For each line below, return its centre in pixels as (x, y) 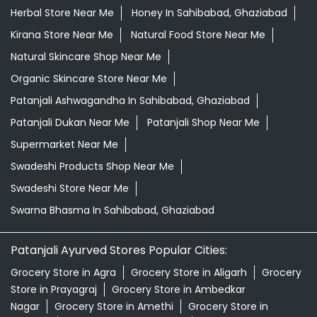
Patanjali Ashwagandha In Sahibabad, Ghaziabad (130, 228)
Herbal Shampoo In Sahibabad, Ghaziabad (114, 119)
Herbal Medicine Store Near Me (86, 97)
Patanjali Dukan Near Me (70, 250)
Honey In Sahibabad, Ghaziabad (209, 140)
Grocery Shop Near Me (66, 53)
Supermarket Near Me (64, 272)
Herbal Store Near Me (62, 140)
